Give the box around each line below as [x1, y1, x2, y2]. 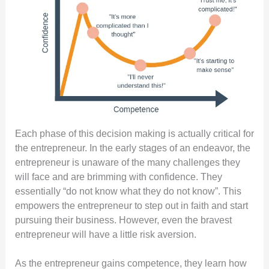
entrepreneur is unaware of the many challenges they [14, 157, 240, 168]
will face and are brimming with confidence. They [14, 171, 222, 182]
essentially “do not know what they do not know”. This [14, 186, 241, 196]
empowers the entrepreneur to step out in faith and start [14, 200, 248, 211]
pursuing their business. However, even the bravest [14, 214, 232, 225]
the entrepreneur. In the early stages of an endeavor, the [14, 142, 250, 153]
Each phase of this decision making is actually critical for [14, 128, 254, 139]
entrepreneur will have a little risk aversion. [14, 229, 196, 240]
